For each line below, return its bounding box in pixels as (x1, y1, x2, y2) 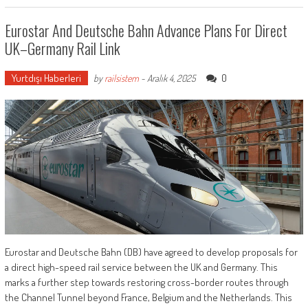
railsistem (104, 72, 139, 85)
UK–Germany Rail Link (4, 37, 120, 60)
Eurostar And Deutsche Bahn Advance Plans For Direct (4, 19, 287, 42)
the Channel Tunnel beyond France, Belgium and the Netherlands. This (4, 290, 292, 304)
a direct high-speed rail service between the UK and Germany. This (4, 260, 278, 274)
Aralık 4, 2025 (146, 72, 196, 85)
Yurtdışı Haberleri (11, 71, 81, 85)
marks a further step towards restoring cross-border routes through (4, 275, 289, 289)
